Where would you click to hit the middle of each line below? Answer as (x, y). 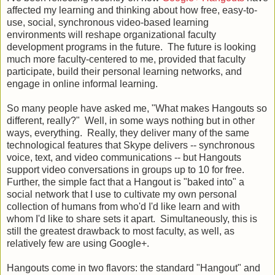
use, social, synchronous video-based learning (108, 22)
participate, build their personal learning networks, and (124, 71)
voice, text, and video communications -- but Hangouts (124, 157)
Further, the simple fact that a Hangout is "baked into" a (126, 182)
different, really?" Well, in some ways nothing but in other (131, 120)
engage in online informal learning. (82, 83)
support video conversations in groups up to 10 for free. (127, 169)
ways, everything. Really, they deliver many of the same (128, 133)
